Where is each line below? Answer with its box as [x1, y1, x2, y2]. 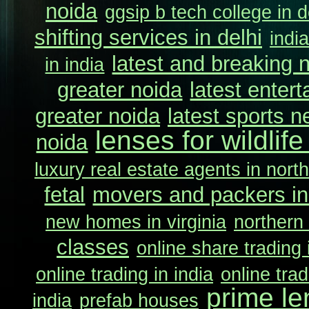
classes [57, 235, 129, 259]
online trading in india [36, 263, 213, 285]
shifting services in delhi [34, 26, 262, 50]
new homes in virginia [46, 211, 226, 232]
